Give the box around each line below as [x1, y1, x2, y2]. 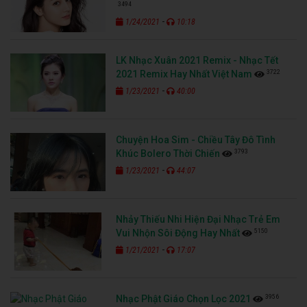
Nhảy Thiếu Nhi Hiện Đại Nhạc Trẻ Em [116, 213, 281, 225]
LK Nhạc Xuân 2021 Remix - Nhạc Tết [116, 54, 279, 66]
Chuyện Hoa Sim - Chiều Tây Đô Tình [116, 134, 276, 145]
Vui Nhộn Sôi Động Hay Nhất [116, 227, 241, 238]
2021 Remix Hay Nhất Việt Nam [116, 68, 253, 79]
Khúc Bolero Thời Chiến [116, 147, 221, 159]
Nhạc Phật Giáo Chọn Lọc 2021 [116, 293, 251, 304]
